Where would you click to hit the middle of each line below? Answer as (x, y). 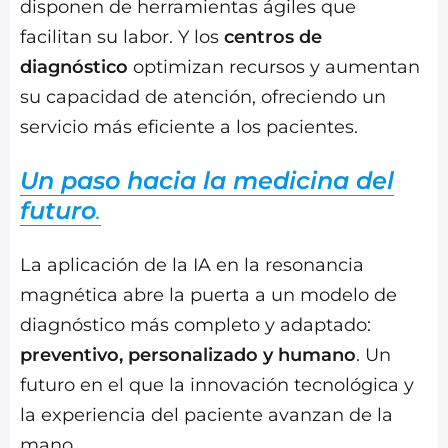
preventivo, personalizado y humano (188, 355)
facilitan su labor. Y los (122, 37)
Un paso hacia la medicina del (207, 181)
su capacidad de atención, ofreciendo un (203, 97)
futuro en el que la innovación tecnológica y (217, 385)
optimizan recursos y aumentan (274, 67)
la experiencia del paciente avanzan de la (206, 415)
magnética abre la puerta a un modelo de (208, 295)
